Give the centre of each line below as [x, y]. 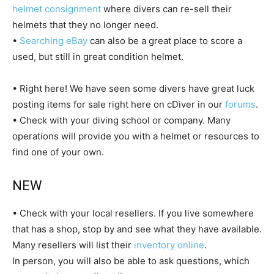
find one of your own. [58, 152]
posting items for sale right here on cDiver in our [119, 105]
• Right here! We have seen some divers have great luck [133, 89]
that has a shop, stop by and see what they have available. [137, 229]
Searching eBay [55, 41]
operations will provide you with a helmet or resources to [136, 136]
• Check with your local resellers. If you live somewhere [133, 213]
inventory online [169, 245]
